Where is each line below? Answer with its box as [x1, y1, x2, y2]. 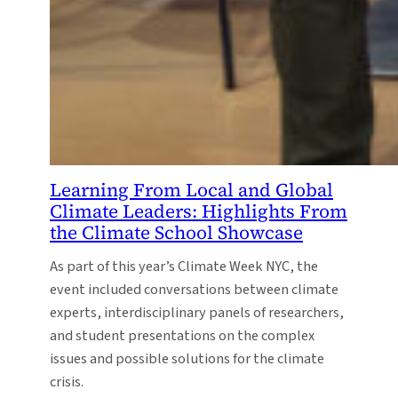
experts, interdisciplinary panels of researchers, [50, 301, 344, 323]
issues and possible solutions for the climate [50, 347, 324, 370]
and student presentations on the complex [50, 324, 314, 346]
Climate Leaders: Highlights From [50, 198, 347, 225]
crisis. [50, 370, 84, 393]
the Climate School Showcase [50, 219, 303, 246]
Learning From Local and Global [50, 177, 333, 203]
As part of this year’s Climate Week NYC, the [50, 255, 318, 277]
